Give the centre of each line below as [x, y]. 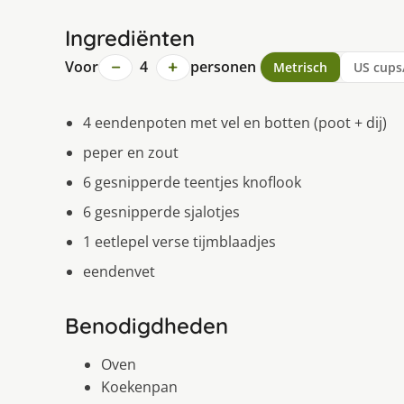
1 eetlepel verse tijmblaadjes [179, 242]
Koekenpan [139, 387]
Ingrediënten [130, 38]
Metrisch [300, 68]
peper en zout [131, 153]
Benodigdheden [147, 326]
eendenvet [119, 272]
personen [223, 67]
